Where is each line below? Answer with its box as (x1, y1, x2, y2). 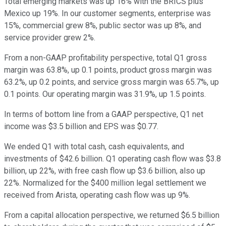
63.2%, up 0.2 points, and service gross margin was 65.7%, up (4, 77, 219, 87)
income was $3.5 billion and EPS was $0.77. (4, 122, 158, 132)
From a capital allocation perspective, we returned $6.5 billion (4, 210, 219, 220)
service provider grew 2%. (4, 33, 95, 43)
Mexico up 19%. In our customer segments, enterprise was (4, 9, 211, 19)
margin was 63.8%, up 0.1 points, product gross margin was (4, 65, 212, 75)
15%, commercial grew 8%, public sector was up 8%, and (4, 21, 201, 31)
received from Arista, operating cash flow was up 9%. (4, 190, 190, 200)
